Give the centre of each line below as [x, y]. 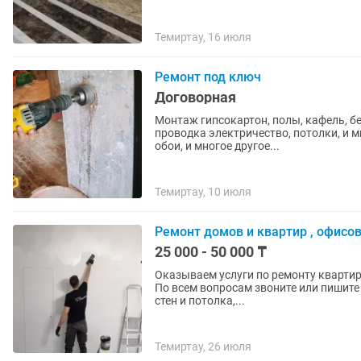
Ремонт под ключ [208, 77]
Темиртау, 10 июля [203, 192]
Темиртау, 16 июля [203, 37]
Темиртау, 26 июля [203, 346]
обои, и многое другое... [217, 146]
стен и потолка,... [200, 301]
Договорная [195, 97]
